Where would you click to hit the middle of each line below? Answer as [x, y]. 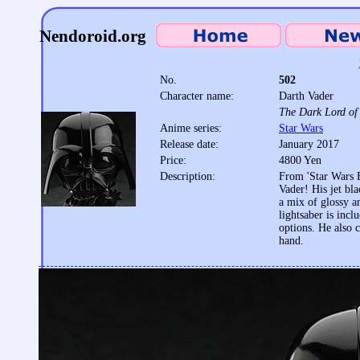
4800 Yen [300, 160]
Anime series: [191, 128]
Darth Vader [306, 96]
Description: [188, 176]
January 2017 [309, 144]
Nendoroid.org [93, 36]
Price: [173, 160]
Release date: [189, 144]
